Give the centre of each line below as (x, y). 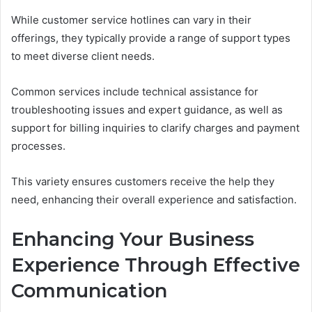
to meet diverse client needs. (83, 56)
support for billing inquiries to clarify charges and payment (155, 127)
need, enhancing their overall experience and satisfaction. (154, 199)
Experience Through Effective (156, 265)
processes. (38, 146)
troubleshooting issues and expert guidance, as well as (147, 109)
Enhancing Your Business (133, 239)
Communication (89, 290)
